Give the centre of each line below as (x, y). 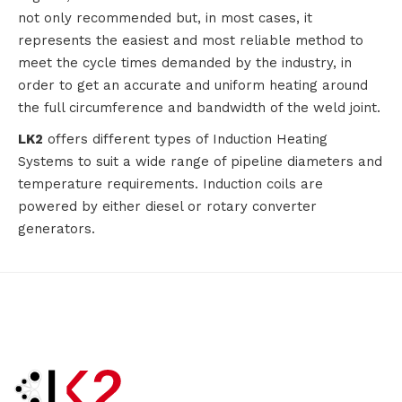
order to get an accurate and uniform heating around (193, 86)
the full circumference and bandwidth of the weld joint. (199, 108)
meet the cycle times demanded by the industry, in (185, 63)
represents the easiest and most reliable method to (191, 41)
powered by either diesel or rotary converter (167, 207)
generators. (57, 229)
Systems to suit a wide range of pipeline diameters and (200, 162)
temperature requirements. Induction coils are (170, 184)
